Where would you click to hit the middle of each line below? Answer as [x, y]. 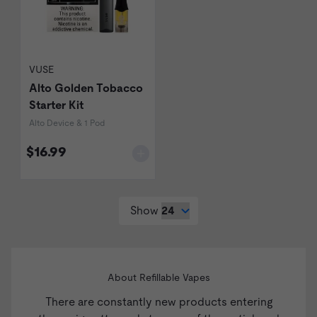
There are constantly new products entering [158, 302]
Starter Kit [56, 105]
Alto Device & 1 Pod [67, 123]
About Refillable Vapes [158, 278]
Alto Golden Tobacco [86, 88]
